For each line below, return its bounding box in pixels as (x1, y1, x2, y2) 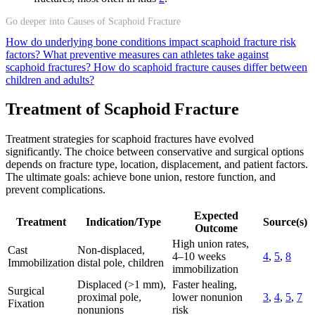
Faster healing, (172, 278, 237, 291)
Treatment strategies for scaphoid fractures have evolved (6, 133, 254, 146)
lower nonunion (172, 291, 243, 304)
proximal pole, (77, 291, 141, 304)
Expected (194, 210, 238, 222)
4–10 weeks (172, 250, 226, 263)
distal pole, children (77, 257, 164, 269)
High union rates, (172, 238, 249, 250)
